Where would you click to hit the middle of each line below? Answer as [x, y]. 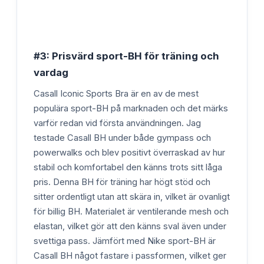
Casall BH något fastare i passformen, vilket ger [130, 255]
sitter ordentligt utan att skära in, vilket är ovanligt [132, 197]
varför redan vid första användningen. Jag [117, 123]
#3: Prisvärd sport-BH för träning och [126, 56]
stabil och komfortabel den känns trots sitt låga [128, 167]
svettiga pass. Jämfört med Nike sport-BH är [125, 241]
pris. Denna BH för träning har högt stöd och [122, 182]
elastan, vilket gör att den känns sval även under [130, 226]
